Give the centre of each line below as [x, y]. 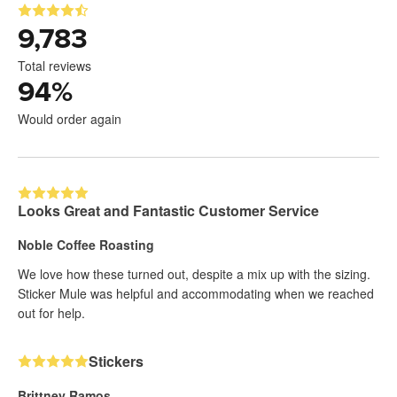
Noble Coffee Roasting [86, 245]
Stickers [116, 362]
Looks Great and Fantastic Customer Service [168, 211]
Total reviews [54, 66]
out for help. [51, 313]
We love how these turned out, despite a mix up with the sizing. [194, 274]
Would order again [70, 119]
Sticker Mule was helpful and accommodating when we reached [196, 294]
